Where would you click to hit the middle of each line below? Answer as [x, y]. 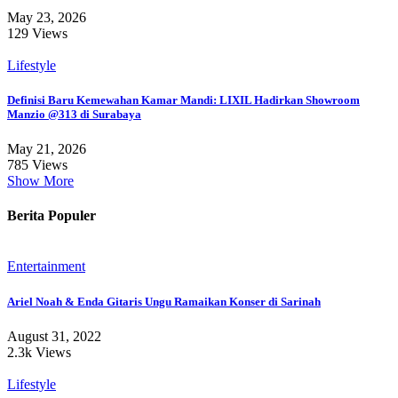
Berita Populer [52, 216]
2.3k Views [39, 352]
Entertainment [46, 267]
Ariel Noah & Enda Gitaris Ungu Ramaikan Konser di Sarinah [164, 301]
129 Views [37, 33]
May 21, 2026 [47, 148]
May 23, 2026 [47, 17]
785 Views [37, 164]
